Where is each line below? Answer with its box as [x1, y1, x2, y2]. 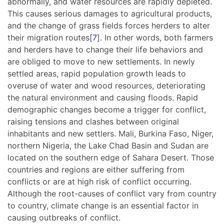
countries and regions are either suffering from [7, 164, 184, 175]
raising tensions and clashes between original [7, 116, 179, 127]
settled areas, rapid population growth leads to [7, 68, 186, 79]
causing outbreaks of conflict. [7, 212, 120, 223]
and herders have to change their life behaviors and [7, 44, 203, 55]
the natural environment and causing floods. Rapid [7, 92, 198, 103]
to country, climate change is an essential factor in [7, 200, 198, 211]
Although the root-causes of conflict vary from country [7, 188, 216, 199]
